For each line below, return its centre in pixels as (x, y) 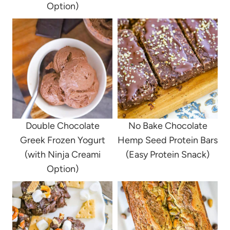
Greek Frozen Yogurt (62, 140)
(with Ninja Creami (62, 155)
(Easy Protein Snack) (168, 155)
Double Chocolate (62, 126)
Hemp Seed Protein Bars (168, 140)
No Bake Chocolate (168, 126)
